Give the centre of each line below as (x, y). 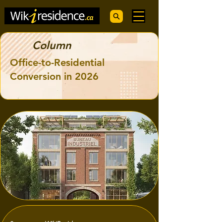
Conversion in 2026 (54, 76)
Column (52, 45)
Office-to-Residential (57, 62)
